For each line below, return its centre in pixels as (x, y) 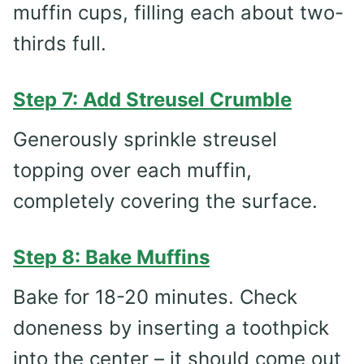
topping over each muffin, (132, 170)
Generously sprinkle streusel (145, 139)
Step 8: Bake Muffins (111, 257)
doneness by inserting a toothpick (171, 327)
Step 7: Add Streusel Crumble (152, 99)
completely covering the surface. (165, 201)
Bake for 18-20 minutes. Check (155, 297)
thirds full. (60, 43)
